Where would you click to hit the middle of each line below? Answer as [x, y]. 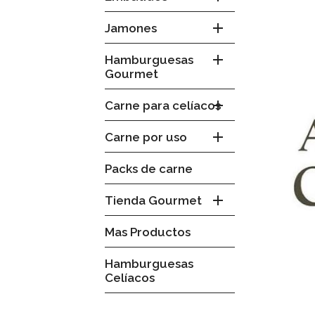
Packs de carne [149, 168]
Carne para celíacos [163, 105]
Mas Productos [148, 232]
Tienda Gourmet [154, 200]
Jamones [131, 28]
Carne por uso [146, 137]
